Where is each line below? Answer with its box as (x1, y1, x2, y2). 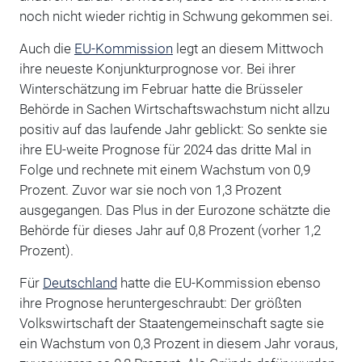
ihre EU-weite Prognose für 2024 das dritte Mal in (19, 141, 311, 158)
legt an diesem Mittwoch (172, 40, 323, 57)
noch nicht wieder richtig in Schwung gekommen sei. (19, 7, 333, 24)
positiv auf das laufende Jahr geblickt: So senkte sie (19, 120, 327, 137)
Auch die (19, 40, 74, 57)
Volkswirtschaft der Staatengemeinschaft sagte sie (19, 314, 324, 331)
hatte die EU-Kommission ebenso (116, 274, 321, 291)
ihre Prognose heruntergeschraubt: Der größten (19, 294, 301, 311)
